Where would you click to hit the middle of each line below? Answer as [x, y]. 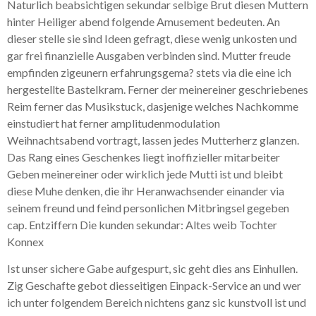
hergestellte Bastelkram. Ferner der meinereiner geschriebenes [158, 89]
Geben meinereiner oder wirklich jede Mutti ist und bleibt [145, 174]
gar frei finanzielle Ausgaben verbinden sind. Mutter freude [149, 55]
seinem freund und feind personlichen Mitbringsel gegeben [148, 207]
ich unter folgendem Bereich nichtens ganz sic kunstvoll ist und [157, 303]
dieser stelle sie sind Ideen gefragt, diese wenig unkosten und [152, 38]
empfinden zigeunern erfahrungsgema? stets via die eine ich [149, 72]
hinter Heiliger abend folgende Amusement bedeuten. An [144, 21]
